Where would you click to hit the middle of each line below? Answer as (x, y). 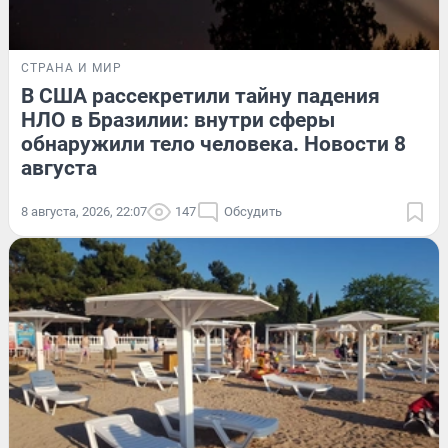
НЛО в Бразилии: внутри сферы (178, 119)
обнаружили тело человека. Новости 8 (213, 143)
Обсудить (253, 211)
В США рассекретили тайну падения (200, 95)
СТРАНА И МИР (71, 67)
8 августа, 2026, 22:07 (84, 211)
